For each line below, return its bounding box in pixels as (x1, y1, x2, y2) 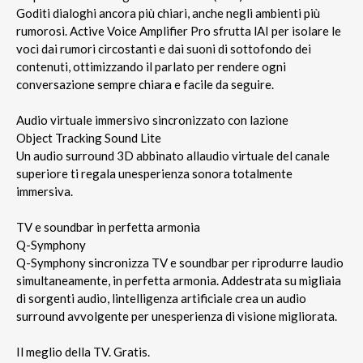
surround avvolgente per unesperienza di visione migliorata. (16, 308, 337, 323)
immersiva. (16, 183, 73, 199)
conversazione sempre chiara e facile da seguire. (16, 76, 274, 92)
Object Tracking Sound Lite (16, 130, 161, 145)
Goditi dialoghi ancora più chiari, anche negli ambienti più (16, 5, 320, 20)
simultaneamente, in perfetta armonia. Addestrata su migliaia (16, 272, 341, 288)
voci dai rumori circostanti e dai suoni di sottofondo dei (16, 41, 311, 56)
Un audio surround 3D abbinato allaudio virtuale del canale (16, 147, 330, 163)
